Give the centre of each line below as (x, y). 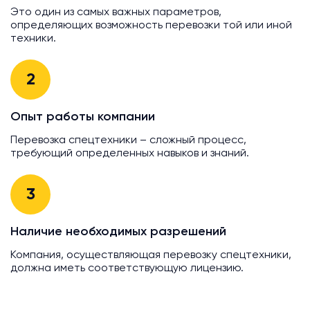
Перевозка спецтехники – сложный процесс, (128, 141)
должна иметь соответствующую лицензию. (127, 269)
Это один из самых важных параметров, (116, 13)
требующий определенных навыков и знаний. (130, 154)
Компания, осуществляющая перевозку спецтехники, (151, 256)
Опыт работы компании (83, 117)
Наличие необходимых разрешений (118, 232)
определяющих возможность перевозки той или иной (151, 26)
